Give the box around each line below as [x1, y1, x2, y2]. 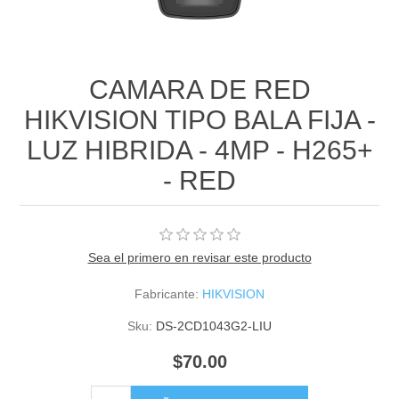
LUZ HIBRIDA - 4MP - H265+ [26, 135, 373, 166]
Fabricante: [134, 287, 199, 302]
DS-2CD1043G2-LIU [156, 319, 272, 334]
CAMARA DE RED [88, 75, 311, 105]
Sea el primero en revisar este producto [87, 250, 312, 265]
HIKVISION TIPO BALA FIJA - [23, 105, 376, 135]
